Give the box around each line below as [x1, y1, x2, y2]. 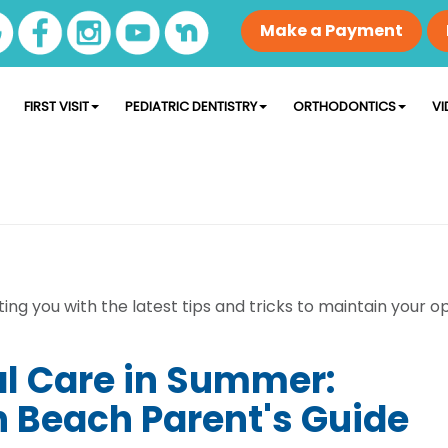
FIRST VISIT [24, 97, 89, 116]
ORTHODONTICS [293, 97, 396, 116]
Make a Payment [260, 19, 404, 42]
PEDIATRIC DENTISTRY [125, 97, 257, 116]
